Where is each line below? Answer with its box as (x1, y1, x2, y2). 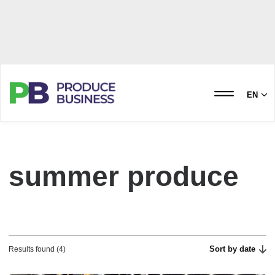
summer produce (9, 160, 239, 192)
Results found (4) (9, 245, 66, 254)
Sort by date (209, 244, 256, 254)
